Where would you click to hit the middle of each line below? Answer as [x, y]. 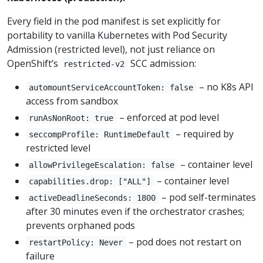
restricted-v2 [94, 64]
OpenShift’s [34, 63]
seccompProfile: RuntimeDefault [100, 134]
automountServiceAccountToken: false [111, 87]
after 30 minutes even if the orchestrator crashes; [135, 211]
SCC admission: [162, 63]
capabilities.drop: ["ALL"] [90, 181]
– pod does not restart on [183, 242]
